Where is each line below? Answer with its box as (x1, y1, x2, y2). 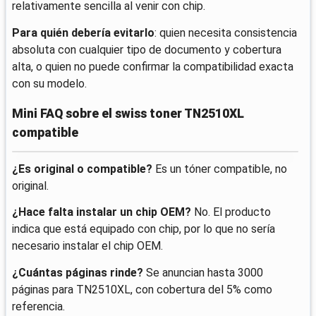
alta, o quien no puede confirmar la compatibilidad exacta (12, 59, 293, 73)
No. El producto (191, 205, 271, 219)
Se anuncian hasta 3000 (143, 265, 263, 279)
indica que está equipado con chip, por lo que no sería (12, 222, 275, 236)
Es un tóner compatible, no (152, 162, 287, 176)
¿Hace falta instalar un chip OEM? (12, 205, 191, 219)
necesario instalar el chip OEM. (12, 239, 163, 253)
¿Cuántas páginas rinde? (12, 265, 143, 279)
